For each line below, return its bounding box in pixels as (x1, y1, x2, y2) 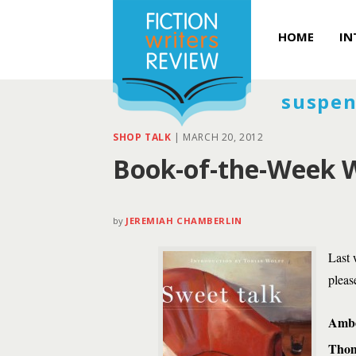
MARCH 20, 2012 (183, 130, 264, 144)
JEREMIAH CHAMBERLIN (126, 215, 242, 226)
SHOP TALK (113, 130, 172, 144)
